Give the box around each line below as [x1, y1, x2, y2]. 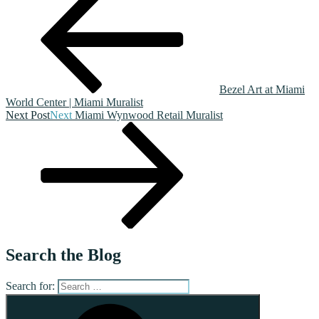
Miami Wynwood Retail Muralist [75, 108, 223, 121]
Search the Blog [6, 245, 121, 264]
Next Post [6, 108, 50, 121]
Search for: [6, 279, 55, 292]
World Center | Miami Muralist [6, 95, 143, 108]
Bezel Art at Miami [219, 83, 305, 95]
